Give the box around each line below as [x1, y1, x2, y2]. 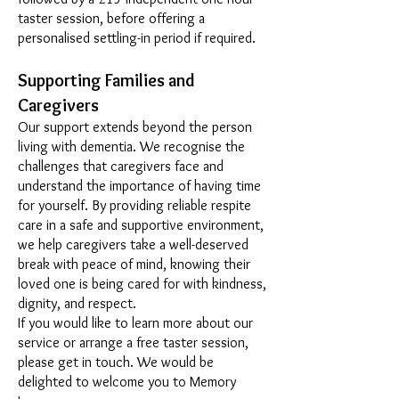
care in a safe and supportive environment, [18, 216, 264, 233]
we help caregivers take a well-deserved [18, 236, 248, 253]
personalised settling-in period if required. [18, 29, 256, 46]
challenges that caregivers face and [18, 158, 224, 175]
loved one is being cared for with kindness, [18, 275, 266, 292]
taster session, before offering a [18, 10, 205, 27]
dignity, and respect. [18, 295, 136, 312]
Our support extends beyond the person [18, 118, 252, 135]
